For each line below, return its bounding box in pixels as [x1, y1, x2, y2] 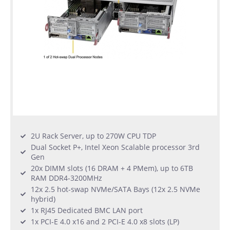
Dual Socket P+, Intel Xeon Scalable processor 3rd [31, 142, 200, 152]
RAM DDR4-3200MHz [31, 173, 102, 183]
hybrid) [31, 194, 55, 204]
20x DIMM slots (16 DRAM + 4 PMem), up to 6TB [31, 163, 193, 174]
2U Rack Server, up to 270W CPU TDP [31, 131, 156, 141]
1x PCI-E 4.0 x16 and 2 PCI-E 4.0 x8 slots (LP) [31, 217, 179, 227]
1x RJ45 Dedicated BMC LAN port [31, 205, 143, 216]
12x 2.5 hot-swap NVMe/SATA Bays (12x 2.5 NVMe [31, 184, 200, 195]
